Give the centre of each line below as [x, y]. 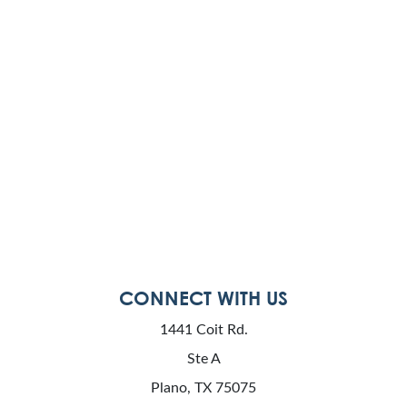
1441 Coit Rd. [203, 330]
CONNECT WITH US [203, 298]
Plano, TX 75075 [203, 388]
